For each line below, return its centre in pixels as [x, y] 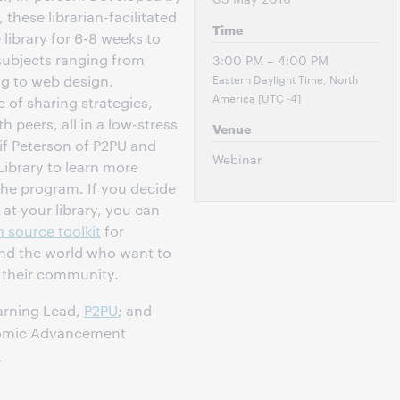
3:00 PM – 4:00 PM [270, 60]
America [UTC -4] [256, 97]
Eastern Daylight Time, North [285, 79]
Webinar [237, 159]
